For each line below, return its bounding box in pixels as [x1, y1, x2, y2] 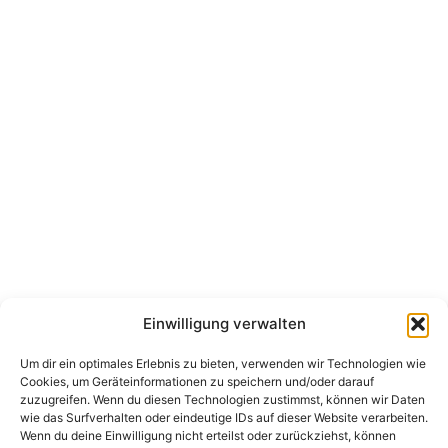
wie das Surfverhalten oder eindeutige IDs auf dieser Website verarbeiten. [20, 410, 428, 425]
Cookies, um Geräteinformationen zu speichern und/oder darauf [20, 374, 374, 389]
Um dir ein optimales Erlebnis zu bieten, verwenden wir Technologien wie [20, 356, 426, 371]
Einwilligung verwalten [142, 314, 306, 333]
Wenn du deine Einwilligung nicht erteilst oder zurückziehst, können [20, 428, 396, 443]
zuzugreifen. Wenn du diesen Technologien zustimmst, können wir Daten [20, 392, 425, 407]
